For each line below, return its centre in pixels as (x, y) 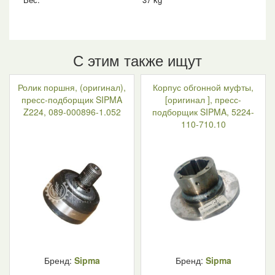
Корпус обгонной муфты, (203, 87)
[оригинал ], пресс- (203, 99)
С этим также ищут (137, 60)
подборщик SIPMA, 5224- (203, 112)
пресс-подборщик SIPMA (72, 99)
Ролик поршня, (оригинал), (72, 87)
